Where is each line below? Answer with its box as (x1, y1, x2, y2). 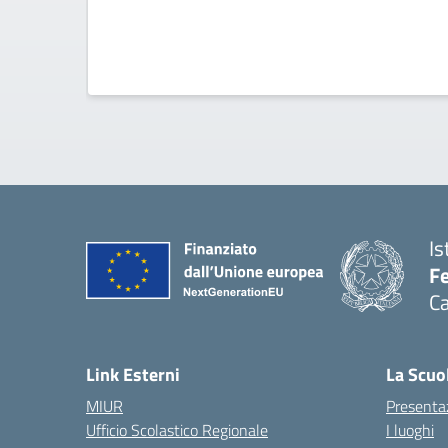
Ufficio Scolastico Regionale (86, 418, 268, 442)
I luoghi (386, 418, 434, 442)
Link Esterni (86, 361, 180, 388)
